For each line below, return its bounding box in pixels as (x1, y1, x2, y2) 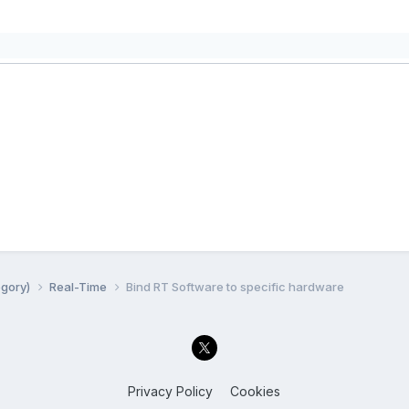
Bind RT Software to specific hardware (125, 278, 344, 294)
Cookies (230, 383, 281, 400)
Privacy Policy (128, 383, 214, 400)
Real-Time (48, 278, 110, 294)
